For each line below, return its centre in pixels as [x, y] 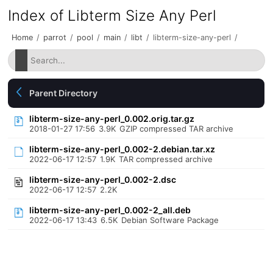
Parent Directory [64, 93]
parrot [55, 37]
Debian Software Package [170, 220]
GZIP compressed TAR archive [177, 129]
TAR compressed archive [166, 159]
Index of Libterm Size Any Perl [112, 16]
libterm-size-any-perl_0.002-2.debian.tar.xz [122, 149]
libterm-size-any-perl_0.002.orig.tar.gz [112, 119]
